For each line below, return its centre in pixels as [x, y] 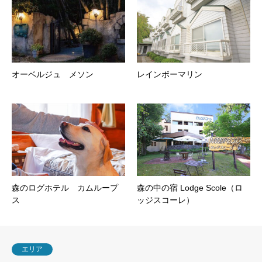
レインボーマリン [170, 74]
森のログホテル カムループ [65, 188]
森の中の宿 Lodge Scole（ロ [190, 188]
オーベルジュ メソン [53, 74]
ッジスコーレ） [166, 200]
